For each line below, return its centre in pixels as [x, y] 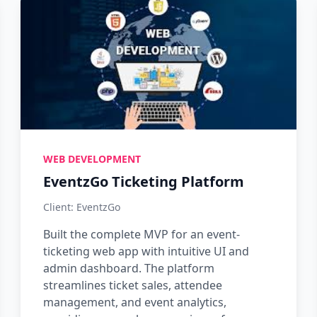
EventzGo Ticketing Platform [144, 181]
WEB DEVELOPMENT [92, 159]
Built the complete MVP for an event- [142, 234]
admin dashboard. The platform [129, 268]
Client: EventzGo [82, 207]
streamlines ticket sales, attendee [133, 285]
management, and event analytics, [135, 302]
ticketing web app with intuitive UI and [146, 251]
